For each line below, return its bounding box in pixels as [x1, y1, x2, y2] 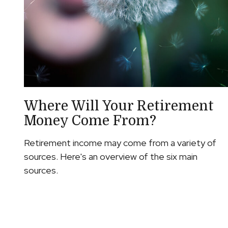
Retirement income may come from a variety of [23, 136, 216, 149]
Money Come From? [23, 112, 156, 128]
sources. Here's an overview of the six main [23, 150, 197, 162]
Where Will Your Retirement [23, 98, 214, 113]
